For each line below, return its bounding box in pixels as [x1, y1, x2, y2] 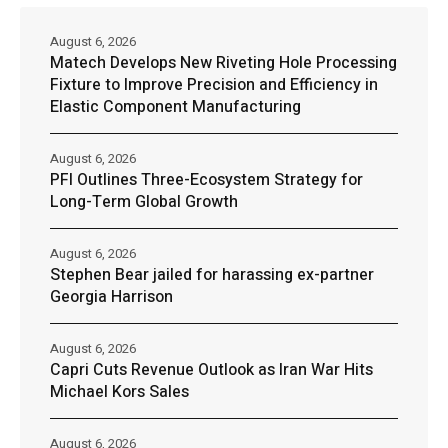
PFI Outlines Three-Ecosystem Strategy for [50, 168, 363, 193]
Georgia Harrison [50, 285, 173, 310]
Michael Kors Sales [50, 380, 189, 405]
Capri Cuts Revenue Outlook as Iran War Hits [50, 358, 373, 383]
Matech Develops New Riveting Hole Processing [50, 51, 397, 76]
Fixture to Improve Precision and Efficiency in [50, 73, 378, 98]
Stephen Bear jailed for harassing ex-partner [50, 263, 374, 288]
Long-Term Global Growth [50, 190, 238, 215]
